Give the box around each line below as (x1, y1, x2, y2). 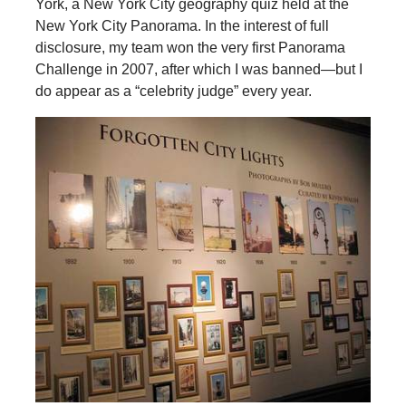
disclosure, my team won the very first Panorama (34, 39, 345, 55)
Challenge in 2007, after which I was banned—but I (34, 61, 362, 77)
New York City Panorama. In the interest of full (34, 17, 329, 34)
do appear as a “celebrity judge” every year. (34, 82, 312, 99)
